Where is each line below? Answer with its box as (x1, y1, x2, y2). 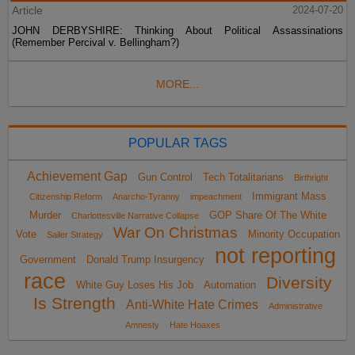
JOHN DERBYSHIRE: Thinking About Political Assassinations (12, 25, 343, 37)
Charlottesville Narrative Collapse (71, 211, 199, 221)
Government (19, 254, 76, 266)
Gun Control (138, 171, 193, 184)
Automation (203, 279, 256, 292)
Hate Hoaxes (169, 320, 220, 330)
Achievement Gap (27, 170, 128, 184)
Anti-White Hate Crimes (125, 298, 258, 312)
